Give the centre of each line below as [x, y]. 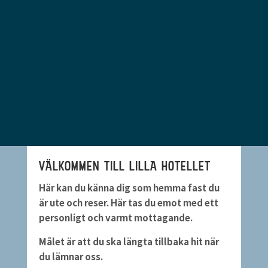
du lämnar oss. [71, 256]
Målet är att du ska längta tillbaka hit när [129, 241]
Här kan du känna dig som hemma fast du [129, 188]
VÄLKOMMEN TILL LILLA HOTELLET [124, 166]
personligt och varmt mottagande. [115, 217]
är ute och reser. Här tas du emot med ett [128, 202]
